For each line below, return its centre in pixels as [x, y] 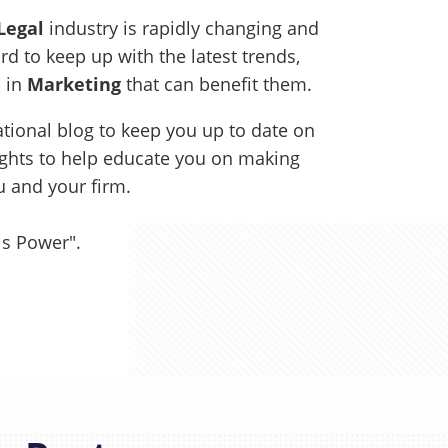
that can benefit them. [219, 83]
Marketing [74, 83]
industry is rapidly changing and [181, 27]
